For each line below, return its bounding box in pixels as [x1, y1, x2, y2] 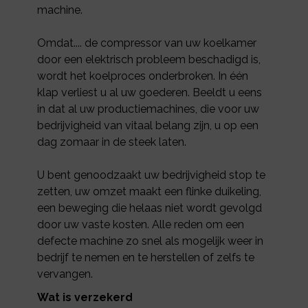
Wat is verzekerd [37, 290, 133, 304]
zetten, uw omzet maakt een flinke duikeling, [37, 184, 262, 198]
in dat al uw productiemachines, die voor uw [37, 102, 260, 115]
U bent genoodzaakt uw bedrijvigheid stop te [37, 168, 266, 181]
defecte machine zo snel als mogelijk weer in [37, 234, 264, 247]
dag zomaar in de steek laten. [37, 135, 190, 148]
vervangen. [37, 267, 93, 280]
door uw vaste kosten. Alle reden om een [37, 217, 245, 231]
